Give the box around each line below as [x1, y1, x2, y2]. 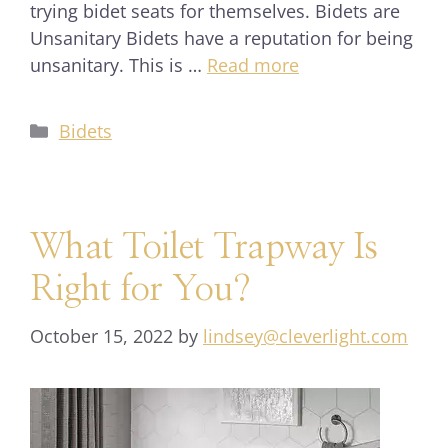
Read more [207, 53, 299, 77]
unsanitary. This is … [30, 53, 207, 77]
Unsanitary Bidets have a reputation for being [30, 26, 413, 50]
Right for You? [30, 272, 251, 307]
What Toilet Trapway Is [30, 230, 378, 265]
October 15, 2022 [30, 324, 173, 348]
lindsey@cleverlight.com [203, 324, 408, 348]
